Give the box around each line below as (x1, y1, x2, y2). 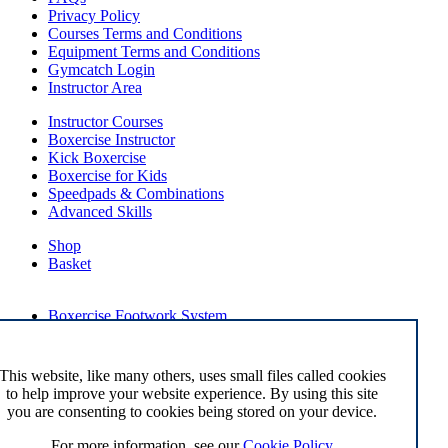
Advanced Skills (48, 202, 152, 220)
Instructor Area (48, 78, 142, 96)
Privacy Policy (48, 6, 140, 24)
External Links (48, 288, 141, 306)
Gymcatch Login (48, 60, 155, 78)
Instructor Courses (48, 112, 163, 130)
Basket (48, 254, 91, 272)
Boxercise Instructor (48, 130, 175, 148)
